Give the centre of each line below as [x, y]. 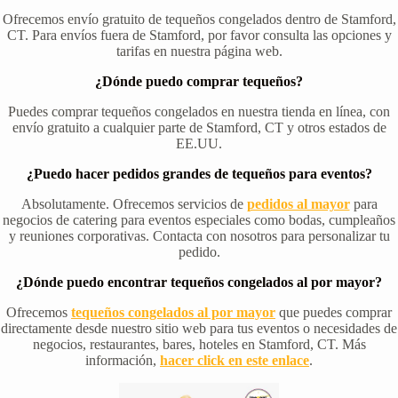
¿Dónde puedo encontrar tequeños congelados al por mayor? [199, 283]
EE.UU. [199, 144]
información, [123, 361]
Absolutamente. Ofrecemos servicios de [134, 204]
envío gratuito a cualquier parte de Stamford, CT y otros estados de [199, 128]
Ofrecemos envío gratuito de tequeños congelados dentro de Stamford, [199, 20]
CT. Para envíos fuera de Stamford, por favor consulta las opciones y [199, 36]
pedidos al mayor [298, 204]
